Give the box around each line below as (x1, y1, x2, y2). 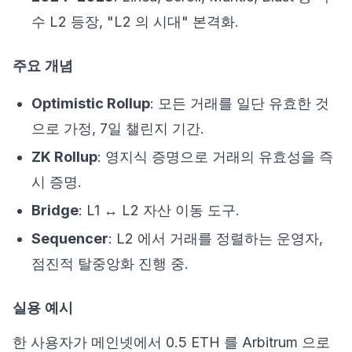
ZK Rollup (31, 148, 97, 165)
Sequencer (31, 230, 108, 247)
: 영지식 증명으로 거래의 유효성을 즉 (97, 148, 333, 165)
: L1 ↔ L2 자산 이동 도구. (79, 202, 240, 218)
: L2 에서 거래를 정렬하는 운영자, (108, 230, 323, 247)
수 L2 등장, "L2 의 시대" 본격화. (31, 13, 239, 30)
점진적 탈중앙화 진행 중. (31, 255, 189, 272)
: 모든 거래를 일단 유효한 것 (150, 95, 329, 112)
